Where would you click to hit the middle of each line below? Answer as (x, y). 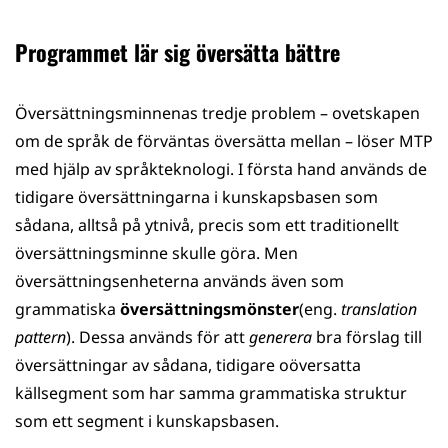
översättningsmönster (209, 309)
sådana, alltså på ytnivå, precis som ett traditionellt (207, 225)
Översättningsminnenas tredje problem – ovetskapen (217, 113)
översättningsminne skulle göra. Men (156, 253)
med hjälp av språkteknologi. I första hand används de (221, 169)
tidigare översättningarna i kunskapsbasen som (196, 197)
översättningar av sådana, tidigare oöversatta (188, 365)
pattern (40, 337)
